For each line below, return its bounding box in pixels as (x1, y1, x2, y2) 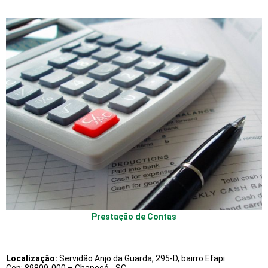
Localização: (6, 254, 57, 263)
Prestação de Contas (92, 211, 176, 221)
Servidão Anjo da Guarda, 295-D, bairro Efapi (57, 254, 225, 263)
